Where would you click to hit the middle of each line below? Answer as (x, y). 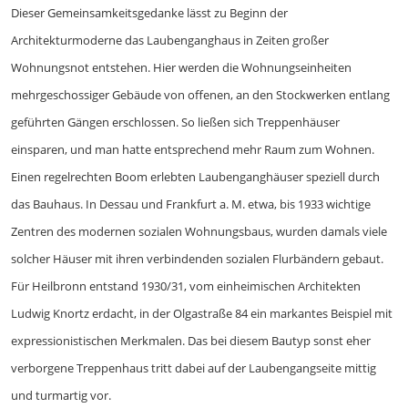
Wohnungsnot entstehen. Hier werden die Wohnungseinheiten (181, 68)
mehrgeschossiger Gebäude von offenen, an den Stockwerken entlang (200, 95)
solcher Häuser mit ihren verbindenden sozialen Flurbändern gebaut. (197, 259)
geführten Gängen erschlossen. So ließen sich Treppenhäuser (175, 122)
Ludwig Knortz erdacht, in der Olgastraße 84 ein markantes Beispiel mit (202, 314)
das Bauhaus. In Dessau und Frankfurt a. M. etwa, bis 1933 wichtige (191, 204)
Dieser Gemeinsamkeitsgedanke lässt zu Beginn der (149, 13)
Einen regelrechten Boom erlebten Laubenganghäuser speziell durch (195, 177)
